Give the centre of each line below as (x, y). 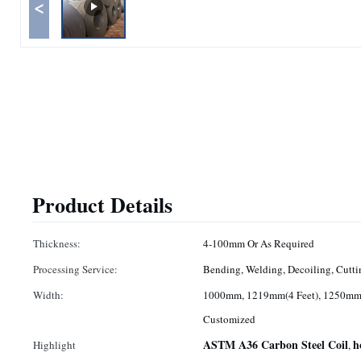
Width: (48, 295)
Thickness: (57, 243)
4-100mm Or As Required (259, 243)
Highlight (54, 345)
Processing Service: (75, 269)
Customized (229, 319)
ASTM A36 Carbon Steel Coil (276, 344)
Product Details (102, 205)
